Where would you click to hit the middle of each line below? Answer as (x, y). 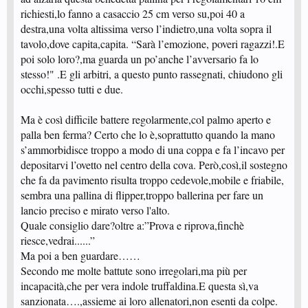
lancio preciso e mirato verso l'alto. (95, 210)
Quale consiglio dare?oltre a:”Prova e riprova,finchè (132, 225)
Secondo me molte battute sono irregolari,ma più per (134, 270)
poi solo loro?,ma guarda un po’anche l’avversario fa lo (140, 58)
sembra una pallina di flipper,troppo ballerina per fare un (142, 195)
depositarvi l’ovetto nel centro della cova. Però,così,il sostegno (154, 164)
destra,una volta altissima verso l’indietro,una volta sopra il (146, 28)
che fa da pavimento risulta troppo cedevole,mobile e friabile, (152, 179)
